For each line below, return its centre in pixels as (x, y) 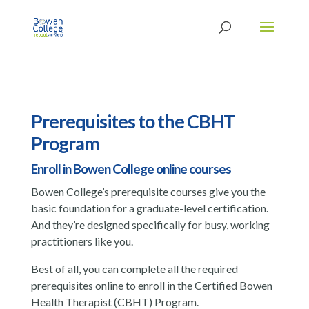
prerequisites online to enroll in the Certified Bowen (151, 285)
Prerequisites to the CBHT (132, 121)
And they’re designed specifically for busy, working (150, 225)
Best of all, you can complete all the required (134, 269)
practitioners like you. (82, 241)
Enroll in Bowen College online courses (131, 169)
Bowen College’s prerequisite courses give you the (148, 191)
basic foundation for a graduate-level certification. (149, 208)
